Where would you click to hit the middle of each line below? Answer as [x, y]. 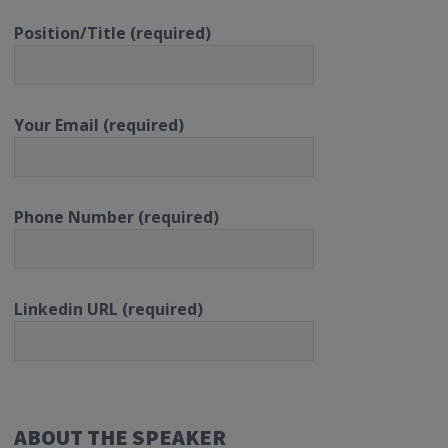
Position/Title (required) [112, 33]
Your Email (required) [99, 125]
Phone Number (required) [116, 217]
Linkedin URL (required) [108, 309]
